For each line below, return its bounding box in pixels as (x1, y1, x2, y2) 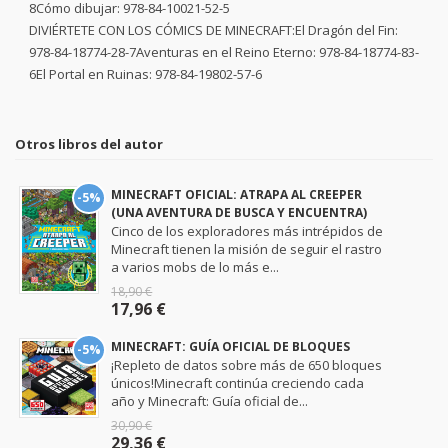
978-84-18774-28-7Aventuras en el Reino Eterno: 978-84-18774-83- (29, 43, 419, 61)
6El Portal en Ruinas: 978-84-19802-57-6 (29, 65, 262, 83)
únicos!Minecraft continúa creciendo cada (111, 374, 365, 392)
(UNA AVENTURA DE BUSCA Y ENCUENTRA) (111, 204, 368, 221)
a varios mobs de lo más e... (111, 258, 280, 276)
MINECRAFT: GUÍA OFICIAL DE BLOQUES (111, 338, 351, 355)
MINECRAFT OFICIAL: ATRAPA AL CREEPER (111, 186, 363, 203)
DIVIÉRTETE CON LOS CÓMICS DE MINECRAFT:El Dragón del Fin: (29, 21, 398, 39)
